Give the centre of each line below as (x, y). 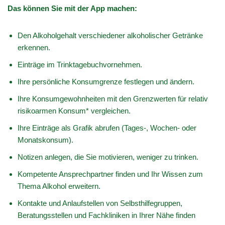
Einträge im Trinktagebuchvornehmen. (80, 65)
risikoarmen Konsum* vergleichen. (74, 111)
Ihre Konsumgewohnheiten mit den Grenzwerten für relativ (113, 99)
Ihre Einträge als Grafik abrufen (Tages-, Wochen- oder (107, 128)
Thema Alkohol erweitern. (59, 186)
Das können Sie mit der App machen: (72, 8)
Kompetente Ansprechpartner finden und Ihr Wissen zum (110, 174)
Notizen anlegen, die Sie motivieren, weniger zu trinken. (108, 157)
